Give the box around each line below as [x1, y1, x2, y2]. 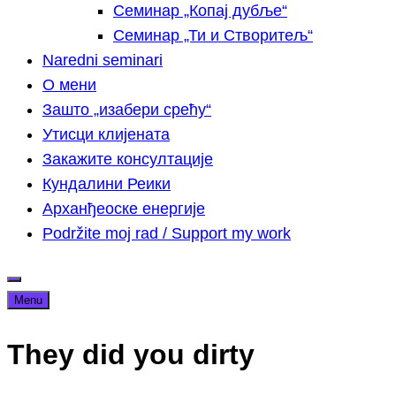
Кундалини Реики [42, 175, 171, 193]
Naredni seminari [42, 51, 163, 69]
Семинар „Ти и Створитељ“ [113, 27, 313, 44]
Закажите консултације [42, 150, 213, 168]
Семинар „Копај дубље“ [113, 2, 287, 19]
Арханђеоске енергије [42, 200, 205, 217]
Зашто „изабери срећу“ [42, 101, 211, 118]
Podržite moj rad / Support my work [42, 225, 291, 242]
